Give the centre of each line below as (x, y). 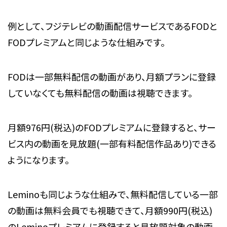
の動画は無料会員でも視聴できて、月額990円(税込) (110, 210)
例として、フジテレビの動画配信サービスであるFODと (112, 26)
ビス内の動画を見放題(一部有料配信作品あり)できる (112, 143)
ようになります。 (38, 159)
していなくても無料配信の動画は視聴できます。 (100, 92)
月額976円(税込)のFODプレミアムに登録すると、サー (111, 127)
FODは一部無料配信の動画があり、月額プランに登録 (111, 76)
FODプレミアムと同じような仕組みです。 (86, 42)
